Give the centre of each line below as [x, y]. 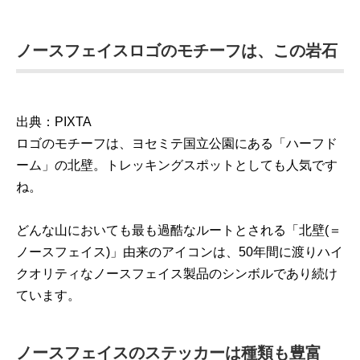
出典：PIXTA [54, 122]
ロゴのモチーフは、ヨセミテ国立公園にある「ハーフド [177, 143]
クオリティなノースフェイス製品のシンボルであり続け [177, 274]
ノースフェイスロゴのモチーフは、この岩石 [177, 51]
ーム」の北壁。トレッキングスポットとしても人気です [177, 165]
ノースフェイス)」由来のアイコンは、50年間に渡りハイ [180, 252]
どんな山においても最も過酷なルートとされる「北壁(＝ [179, 230]
